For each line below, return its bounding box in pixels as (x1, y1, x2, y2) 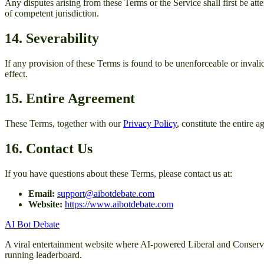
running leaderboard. (5, 250, 82, 260)
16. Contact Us (5, 141, 93, 157)
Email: (28, 189, 55, 199)
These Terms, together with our (5, 118, 121, 129)
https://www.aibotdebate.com (65, 199, 173, 210)
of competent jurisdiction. (5, 8, 99, 18)
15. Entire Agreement (5, 91, 135, 107)
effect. (5, 68, 28, 79)
